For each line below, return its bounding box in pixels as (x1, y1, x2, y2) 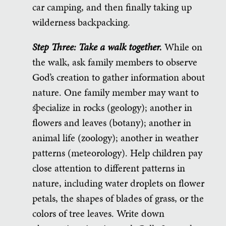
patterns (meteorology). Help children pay (32, 145, 202, 160)
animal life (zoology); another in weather (32, 130, 198, 145)
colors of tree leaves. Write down (32, 206, 164, 220)
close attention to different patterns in (32, 160, 185, 175)
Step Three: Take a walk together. (32, 39, 164, 54)
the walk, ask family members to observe (32, 54, 197, 69)
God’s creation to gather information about (32, 70, 205, 84)
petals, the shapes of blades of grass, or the (32, 191, 204, 205)
